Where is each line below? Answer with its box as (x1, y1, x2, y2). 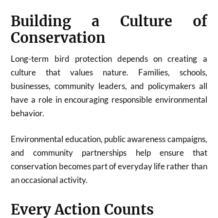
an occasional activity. (11, 175, 88, 185)
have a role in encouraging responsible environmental (11, 94, 207, 105)
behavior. (11, 108, 45, 118)
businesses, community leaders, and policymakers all (11, 80, 207, 91)
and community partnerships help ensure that (11, 147, 207, 158)
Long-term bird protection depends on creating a (11, 53, 207, 64)
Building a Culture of (11, 12, 207, 30)
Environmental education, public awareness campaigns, (11, 134, 207, 144)
